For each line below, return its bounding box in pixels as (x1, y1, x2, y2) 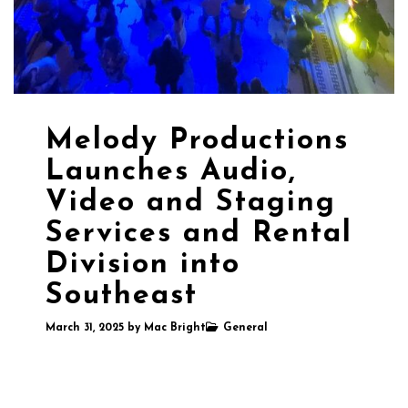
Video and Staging (46, 189, 336, 219)
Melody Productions (46, 127, 349, 157)
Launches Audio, (46, 158, 297, 188)
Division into (46, 250, 240, 280)
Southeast (46, 281, 198, 311)
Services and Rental (46, 219, 352, 250)
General (223, 322, 268, 334)
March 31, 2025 (46, 322, 127, 334)
